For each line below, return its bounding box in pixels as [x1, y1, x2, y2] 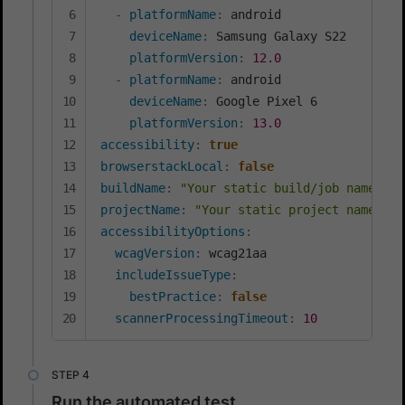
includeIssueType [115, 267, 231, 282]
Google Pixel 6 [209, 93, 317, 108]
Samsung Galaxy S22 [209, 28, 346, 43]
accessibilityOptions [100, 223, 245, 239]
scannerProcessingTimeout [115, 310, 288, 325]
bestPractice [129, 288, 216, 304]
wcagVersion [115, 245, 194, 260]
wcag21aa [202, 245, 267, 260]
